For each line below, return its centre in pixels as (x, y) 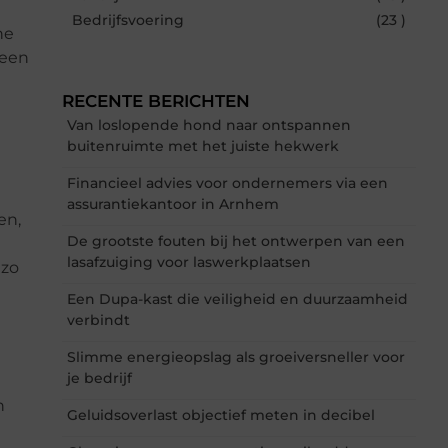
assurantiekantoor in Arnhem (173, 203)
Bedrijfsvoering (128, 19)
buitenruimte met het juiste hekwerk (203, 145)
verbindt (98, 319)
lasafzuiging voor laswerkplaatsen (189, 261)
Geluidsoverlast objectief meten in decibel (221, 414)
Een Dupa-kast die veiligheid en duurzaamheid (237, 298)
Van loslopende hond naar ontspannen (209, 124)
